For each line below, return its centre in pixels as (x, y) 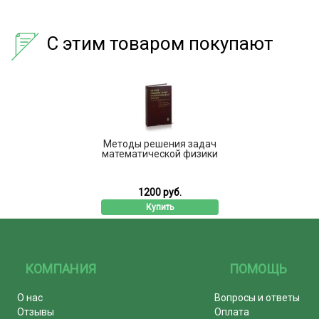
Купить (159, 207)
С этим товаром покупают (159, 43)
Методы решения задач (159, 143)
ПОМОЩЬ (258, 268)
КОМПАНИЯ (61, 268)
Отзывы (35, 312)
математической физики (159, 153)
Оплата (232, 312)
